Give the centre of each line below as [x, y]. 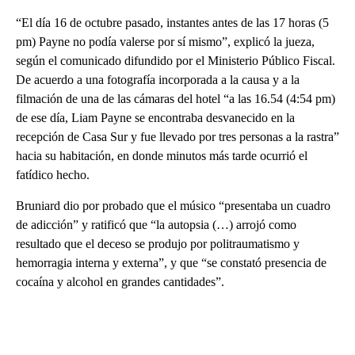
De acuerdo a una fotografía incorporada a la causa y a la [158, 80]
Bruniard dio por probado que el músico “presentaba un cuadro [173, 206]
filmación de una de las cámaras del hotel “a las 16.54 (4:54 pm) [176, 99]
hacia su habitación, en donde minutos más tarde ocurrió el [162, 156]
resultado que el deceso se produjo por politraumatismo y [158, 244]
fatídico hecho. [53, 175]
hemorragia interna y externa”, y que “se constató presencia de [171, 263]
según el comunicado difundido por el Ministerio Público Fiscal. [176, 61]
